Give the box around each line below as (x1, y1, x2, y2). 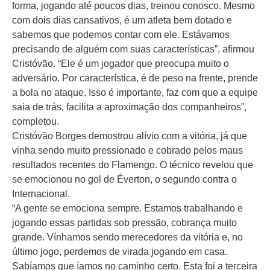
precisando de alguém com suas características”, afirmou (12, 43, 254, 54)
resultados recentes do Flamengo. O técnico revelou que (12, 159, 253, 170)
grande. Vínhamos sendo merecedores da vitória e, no (12, 231, 243, 242)
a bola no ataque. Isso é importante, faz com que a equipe (12, 87, 258, 98)
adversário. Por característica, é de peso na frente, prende (12, 72, 258, 83)
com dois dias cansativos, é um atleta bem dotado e (12, 14, 232, 25)
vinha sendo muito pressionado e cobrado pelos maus (12, 145, 243, 155)
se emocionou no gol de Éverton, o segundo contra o (12, 174, 237, 184)
